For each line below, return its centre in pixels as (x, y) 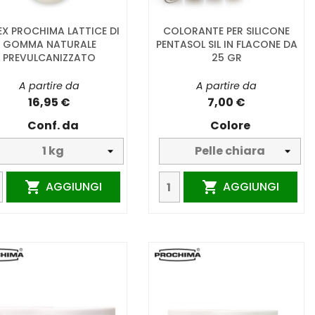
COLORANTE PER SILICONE (226, 31)
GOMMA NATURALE (49, 45)
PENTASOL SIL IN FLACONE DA (226, 45)
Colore (230, 126)
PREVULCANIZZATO (49, 58)
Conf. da (53, 126)
